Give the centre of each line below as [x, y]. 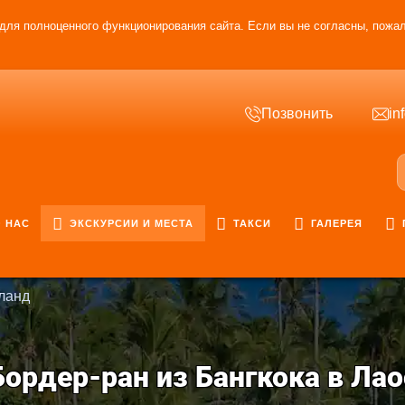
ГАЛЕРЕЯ [335, 223]
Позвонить [297, 113]
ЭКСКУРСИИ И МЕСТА [130, 223]
